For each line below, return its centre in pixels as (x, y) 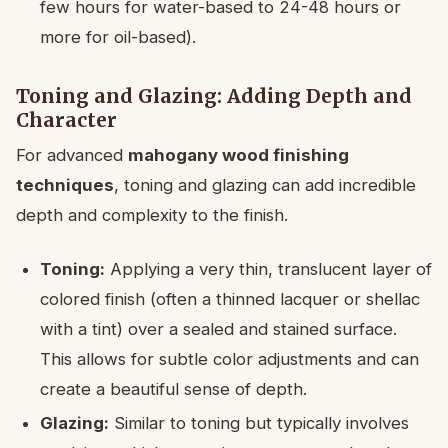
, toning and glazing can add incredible (265, 184)
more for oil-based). (118, 36)
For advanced (72, 154)
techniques (65, 184)
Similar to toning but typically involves (259, 422)
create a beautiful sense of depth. (173, 388)
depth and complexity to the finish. (152, 214)
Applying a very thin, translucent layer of (268, 268)
